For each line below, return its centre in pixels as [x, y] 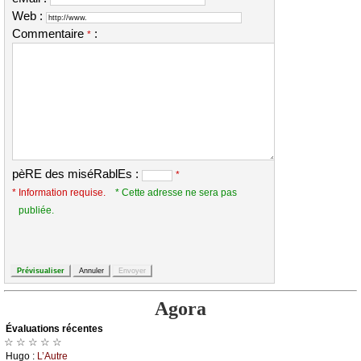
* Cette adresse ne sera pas [176, 193]
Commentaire [50, 34]
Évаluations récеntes [54, 329]
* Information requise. [59, 193]
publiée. [36, 210]
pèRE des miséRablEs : [77, 174]
